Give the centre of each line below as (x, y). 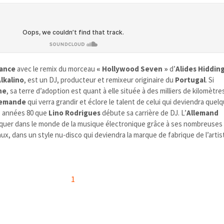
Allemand (203, 112)
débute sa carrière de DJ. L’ (144, 112)
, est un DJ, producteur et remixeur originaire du (100, 79)
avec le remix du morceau (56, 68)
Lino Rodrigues (75, 112)
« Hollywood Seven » (132, 68)
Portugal (190, 79)
